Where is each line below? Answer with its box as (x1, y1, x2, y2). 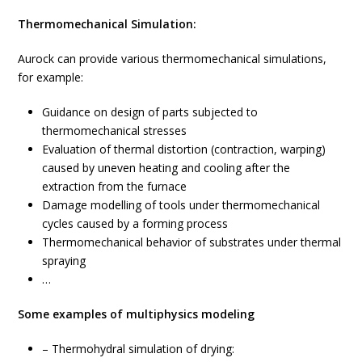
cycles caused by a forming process (42, 215, 229, 231)
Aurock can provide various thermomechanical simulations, (18, 50, 327, 66)
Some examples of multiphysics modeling (18, 305, 255, 322)
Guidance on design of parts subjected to (42, 103, 259, 120)
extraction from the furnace (42, 178, 187, 194)
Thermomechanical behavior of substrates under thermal (42, 234, 342, 250)
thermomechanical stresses (42, 122, 187, 138)
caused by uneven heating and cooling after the (42, 159, 291, 175)
